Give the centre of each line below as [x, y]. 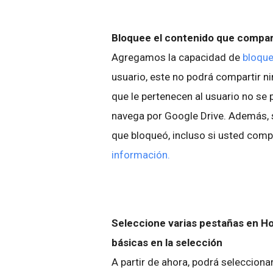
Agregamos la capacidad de [177, 57]
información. [141, 155]
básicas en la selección [167, 243]
